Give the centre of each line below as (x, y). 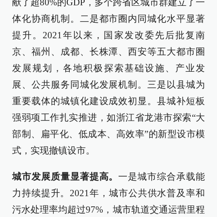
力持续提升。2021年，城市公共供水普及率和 (108, 193)
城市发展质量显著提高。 (65, 176)
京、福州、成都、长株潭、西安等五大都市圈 (108, 51)
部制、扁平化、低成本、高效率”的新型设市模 (108, 134)
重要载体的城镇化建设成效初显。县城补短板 (108, 101)
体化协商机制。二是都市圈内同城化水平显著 (108, 18)
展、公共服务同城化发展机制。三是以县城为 (108, 84)
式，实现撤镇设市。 (54, 150)
